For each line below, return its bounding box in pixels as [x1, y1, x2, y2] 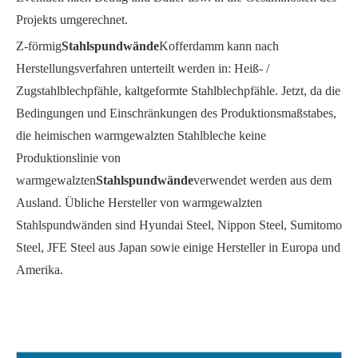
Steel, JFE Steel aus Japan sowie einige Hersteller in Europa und [16, 241, 340, 255]
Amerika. [16, 263, 63, 277]
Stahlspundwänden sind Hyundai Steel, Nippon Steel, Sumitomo [16, 218, 342, 233]
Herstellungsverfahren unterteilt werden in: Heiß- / [16, 62, 269, 76]
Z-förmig [16, 39, 62, 54]
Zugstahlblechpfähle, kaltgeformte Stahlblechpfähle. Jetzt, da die [16, 84, 340, 98]
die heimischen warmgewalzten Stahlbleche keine [16, 129, 266, 143]
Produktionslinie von [16, 151, 121, 165]
